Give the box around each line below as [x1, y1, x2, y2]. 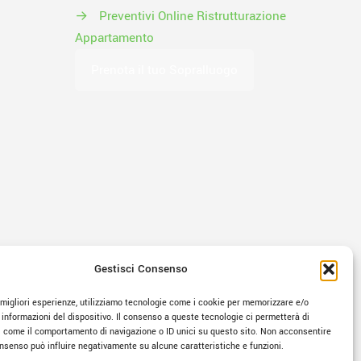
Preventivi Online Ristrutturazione [99, 7, 286, 25]
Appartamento [75, 29, 154, 47]
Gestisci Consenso [93, 261, 188, 276]
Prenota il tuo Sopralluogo [91, 61, 238, 79]
